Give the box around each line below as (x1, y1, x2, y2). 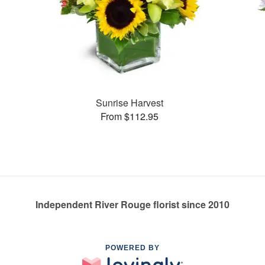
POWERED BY (105, 244, 160, 252)
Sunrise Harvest (96, 95, 164, 109)
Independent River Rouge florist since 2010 (35, 198, 230, 211)
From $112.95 (101, 109, 159, 123)
